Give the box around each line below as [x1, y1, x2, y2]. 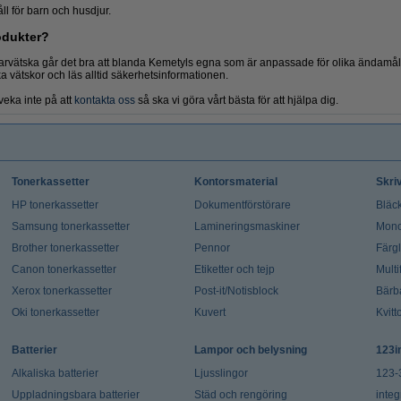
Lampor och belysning [193, 343, 307, 356]
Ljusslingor [193, 366, 248, 380]
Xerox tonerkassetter [11, 284, 112, 297]
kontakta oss [74, 93, 135, 107]
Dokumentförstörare [193, 198, 291, 211]
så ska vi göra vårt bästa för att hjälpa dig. [135, 93, 338, 107]
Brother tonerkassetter [11, 241, 119, 254]
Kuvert [193, 305, 226, 319]
